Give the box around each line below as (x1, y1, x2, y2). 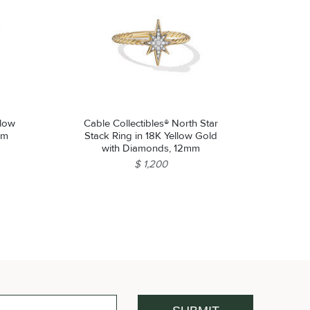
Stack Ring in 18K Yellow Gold (84, 129, 218, 142)
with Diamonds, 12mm (102, 141, 201, 154)
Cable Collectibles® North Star (84, 116, 219, 129)
